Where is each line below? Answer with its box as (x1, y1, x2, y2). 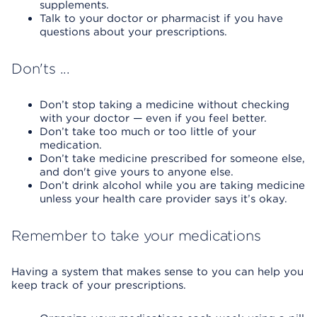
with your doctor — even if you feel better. (40, 112, 267, 125)
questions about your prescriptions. (40, 25, 227, 38)
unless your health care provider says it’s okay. (40, 192, 287, 205)
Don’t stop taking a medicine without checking (40, 98, 289, 111)
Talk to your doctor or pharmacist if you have (40, 12, 283, 25)
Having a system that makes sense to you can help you (11, 265, 304, 278)
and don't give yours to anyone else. (40, 166, 234, 178)
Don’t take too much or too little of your (40, 125, 256, 138)
